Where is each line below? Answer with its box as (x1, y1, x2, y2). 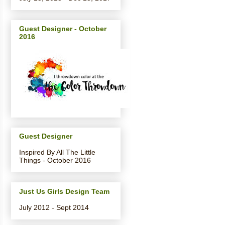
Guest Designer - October (19, 25, 106, 33)
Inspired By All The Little (19, 148, 95, 157)
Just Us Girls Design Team (19, 187, 109, 195)
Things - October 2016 (19, 156, 91, 165)
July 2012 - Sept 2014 (19, 203, 89, 211)
